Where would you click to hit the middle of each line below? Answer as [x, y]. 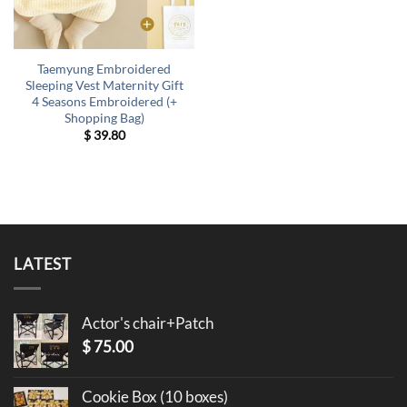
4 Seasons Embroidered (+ [104, 101]
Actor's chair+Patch [148, 323]
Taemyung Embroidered [104, 68]
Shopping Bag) [104, 117]
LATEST [43, 264]
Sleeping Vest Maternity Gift [104, 84]
